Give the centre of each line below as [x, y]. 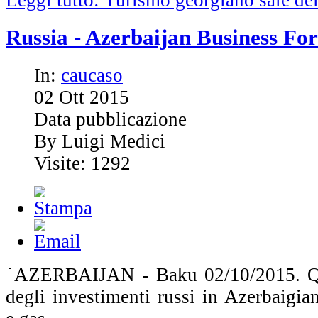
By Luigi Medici [100, 141]
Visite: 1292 [82, 163]
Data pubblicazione [110, 119]
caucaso [92, 75]
